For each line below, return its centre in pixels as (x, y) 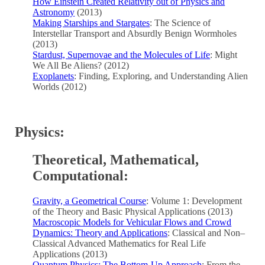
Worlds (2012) (60, 87)
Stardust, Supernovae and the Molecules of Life (122, 55)
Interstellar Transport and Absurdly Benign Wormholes (135, 34)
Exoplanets (54, 76)
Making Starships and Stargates (91, 23)
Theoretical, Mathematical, (116, 160)
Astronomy (54, 12)
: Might (224, 55)
